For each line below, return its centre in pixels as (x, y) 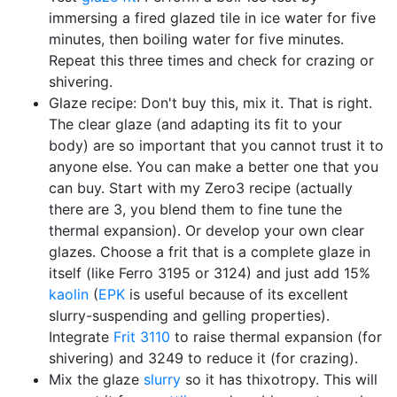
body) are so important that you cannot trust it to (216, 145)
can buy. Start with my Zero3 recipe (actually (201, 188)
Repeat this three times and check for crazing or (211, 60)
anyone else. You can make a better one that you (214, 167)
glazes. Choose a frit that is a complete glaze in (210, 252)
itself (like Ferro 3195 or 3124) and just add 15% (210, 273)
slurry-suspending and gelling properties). (189, 315)
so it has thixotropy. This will (279, 379)
